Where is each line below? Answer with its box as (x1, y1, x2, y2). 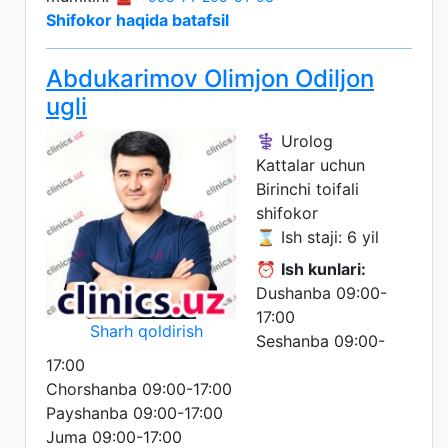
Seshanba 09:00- (256, 330, 385, 351)
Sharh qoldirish (89, 320, 203, 341)
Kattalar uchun (256, 154, 365, 175)
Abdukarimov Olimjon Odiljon (46, 63, 374, 93)
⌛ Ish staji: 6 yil (256, 226, 379, 247)
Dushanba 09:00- (256, 282, 387, 303)
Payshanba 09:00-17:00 (46, 402, 223, 423)
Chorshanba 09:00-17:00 (46, 378, 232, 399)
